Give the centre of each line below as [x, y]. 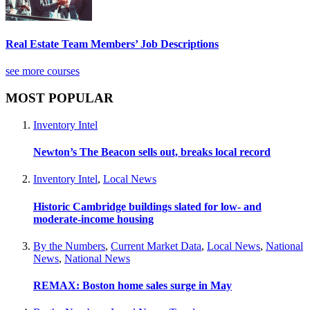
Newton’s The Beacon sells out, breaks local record [152, 152]
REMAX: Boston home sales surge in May [133, 286]
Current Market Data [156, 246]
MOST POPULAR [60, 98]
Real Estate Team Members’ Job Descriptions [112, 44]
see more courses [43, 71]
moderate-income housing [93, 219]
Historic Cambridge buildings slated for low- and [147, 206]
